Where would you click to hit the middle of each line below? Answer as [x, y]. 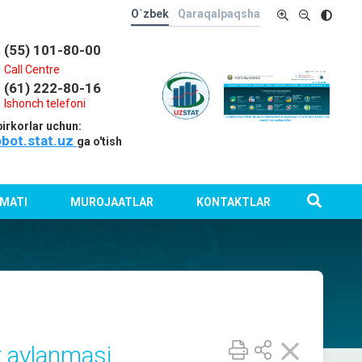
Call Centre [32, 69]
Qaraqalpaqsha [219, 14]
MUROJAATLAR [112, 202]
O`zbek [150, 14]
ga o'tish [100, 141]
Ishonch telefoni [45, 103]
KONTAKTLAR [233, 202]
